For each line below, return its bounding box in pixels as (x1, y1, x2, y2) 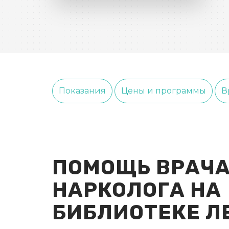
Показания (59, 86, 106, 96)
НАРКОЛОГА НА (52, 178, 221, 202)
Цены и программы (121, 86, 206, 96)
